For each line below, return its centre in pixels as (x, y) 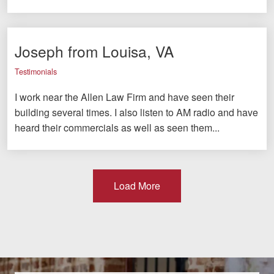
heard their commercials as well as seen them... (117, 128)
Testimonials (36, 72)
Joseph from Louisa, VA (94, 51)
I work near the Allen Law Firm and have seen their (124, 97)
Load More (137, 186)
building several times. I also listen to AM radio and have (136, 113)
